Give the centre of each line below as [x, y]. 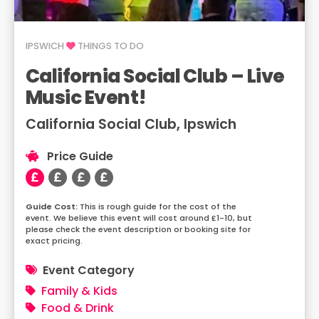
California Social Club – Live [155, 76]
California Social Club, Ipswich [131, 124]
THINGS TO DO [110, 46]
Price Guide [79, 156]
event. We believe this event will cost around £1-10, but [139, 218]
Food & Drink [78, 308]
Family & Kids [79, 291]
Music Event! [86, 97]
